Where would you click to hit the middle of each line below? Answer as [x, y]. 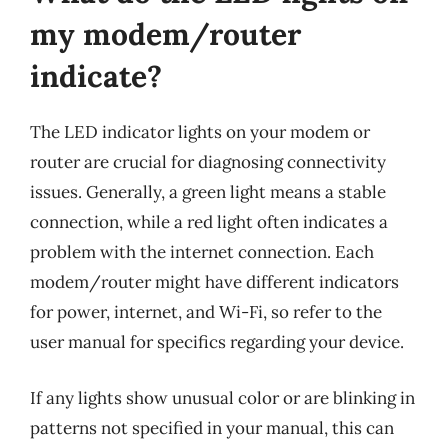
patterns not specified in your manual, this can [212, 427]
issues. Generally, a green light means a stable [208, 192]
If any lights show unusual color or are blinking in [222, 397]
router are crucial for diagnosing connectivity [208, 162]
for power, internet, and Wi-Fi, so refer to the [206, 312]
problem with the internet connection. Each [202, 252]
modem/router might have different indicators [214, 282]
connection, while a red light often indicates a [209, 222]
